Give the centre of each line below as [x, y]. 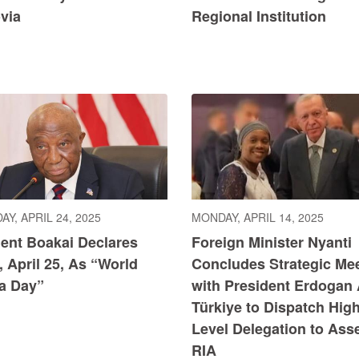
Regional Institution [258, 16]
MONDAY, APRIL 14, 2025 [257, 217]
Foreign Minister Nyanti [271, 242]
